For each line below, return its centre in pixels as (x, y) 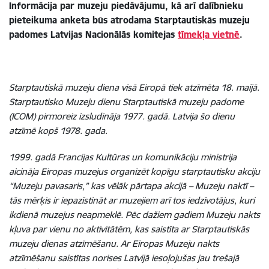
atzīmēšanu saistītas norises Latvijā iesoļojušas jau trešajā (124, 258)
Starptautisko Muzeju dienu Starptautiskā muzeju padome (126, 101)
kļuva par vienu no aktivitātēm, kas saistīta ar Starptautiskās (129, 229)
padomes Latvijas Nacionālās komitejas (93, 34)
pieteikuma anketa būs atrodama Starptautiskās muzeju (129, 20)
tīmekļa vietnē (209, 34)
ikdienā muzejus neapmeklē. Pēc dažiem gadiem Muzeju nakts (134, 214)
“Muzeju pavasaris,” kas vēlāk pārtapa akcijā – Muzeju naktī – (131, 186)
